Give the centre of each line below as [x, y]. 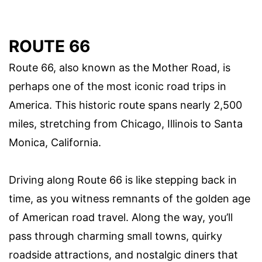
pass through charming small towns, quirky [116, 236]
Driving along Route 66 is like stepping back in [123, 180]
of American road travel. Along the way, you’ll [121, 217]
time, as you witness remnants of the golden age [130, 198]
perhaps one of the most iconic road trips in [118, 86]
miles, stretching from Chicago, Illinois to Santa [126, 123]
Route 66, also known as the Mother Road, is [120, 67]
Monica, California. [55, 142]
